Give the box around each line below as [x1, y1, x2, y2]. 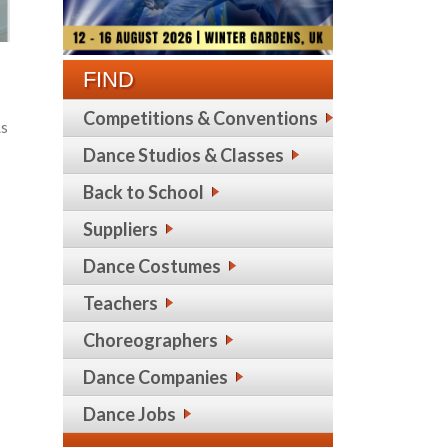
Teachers [83, 292, 158, 314]
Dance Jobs [83, 403, 176, 425]
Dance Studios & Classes [83, 144, 284, 166]
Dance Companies [83, 366, 228, 388]
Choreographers [83, 329, 218, 351]
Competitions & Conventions [83, 107, 318, 129]
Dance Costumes [83, 255, 221, 277]
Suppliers [83, 218, 158, 240]
